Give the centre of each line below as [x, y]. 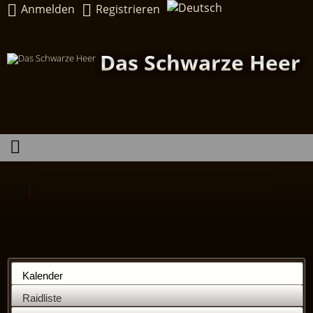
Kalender [43, 275]
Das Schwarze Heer [200, 63]
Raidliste [42, 298]
